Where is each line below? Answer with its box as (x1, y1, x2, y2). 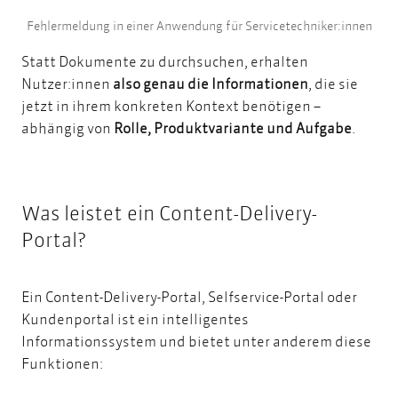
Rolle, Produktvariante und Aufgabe (114, 117, 352, 137)
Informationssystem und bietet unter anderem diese (21, 331, 371, 351)
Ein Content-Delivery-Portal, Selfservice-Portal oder (21, 287, 357, 306)
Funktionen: (21, 354, 106, 373)
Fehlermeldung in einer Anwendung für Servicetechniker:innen (26, 17, 372, 34)
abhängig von (21, 117, 114, 137)
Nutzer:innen (21, 73, 113, 92)
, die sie (308, 73, 358, 92)
